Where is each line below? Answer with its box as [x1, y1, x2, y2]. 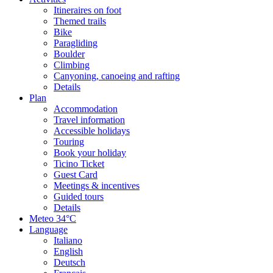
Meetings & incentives [54, 180, 140, 191]
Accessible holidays [54, 125, 130, 136]
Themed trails [54, 15, 106, 26]
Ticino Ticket [54, 158, 104, 169]
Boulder [54, 48, 85, 59]
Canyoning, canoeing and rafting [54, 70, 180, 81]
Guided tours [54, 191, 104, 202]
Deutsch [54, 257, 85, 268]
